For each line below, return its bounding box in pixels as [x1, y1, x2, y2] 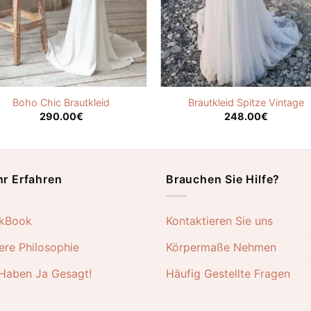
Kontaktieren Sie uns [166, 214, 273, 228]
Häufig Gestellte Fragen [166, 267, 290, 281]
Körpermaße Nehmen [166, 240, 276, 255]
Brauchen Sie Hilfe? [166, 171, 280, 186]
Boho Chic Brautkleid [12, 96, 110, 109]
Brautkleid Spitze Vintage [188, 96, 305, 109]
